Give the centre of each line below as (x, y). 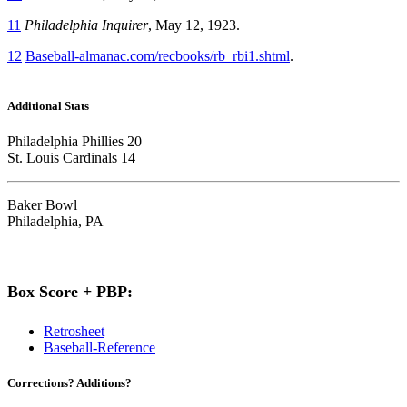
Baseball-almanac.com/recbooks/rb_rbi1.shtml (158, 55)
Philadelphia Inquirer (86, 25)
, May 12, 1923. (194, 25)
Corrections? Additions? (69, 383)
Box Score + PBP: (70, 292)
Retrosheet (74, 332)
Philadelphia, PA (55, 222)
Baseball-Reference (99, 348)
